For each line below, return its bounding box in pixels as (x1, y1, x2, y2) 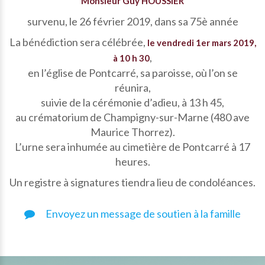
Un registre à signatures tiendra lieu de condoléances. (9, 176, 256, 189)
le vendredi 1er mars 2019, (147, 37, 256, 48)
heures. (115, 155, 150, 168)
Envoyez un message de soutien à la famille (44, 207, 241, 220)
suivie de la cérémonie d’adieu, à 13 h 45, (41, 96, 224, 109)
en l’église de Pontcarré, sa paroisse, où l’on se (27, 66, 238, 79)
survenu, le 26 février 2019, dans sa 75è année (27, 15, 238, 28)
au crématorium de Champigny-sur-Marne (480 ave (15, 111, 250, 124)
